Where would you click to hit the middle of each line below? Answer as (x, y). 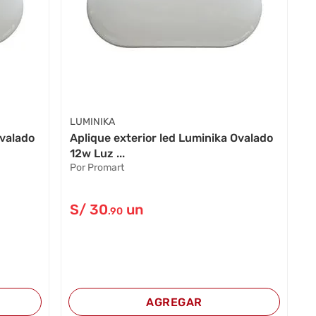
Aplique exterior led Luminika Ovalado (171, 138)
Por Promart (97, 167)
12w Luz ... (97, 153)
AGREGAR (174, 302)
